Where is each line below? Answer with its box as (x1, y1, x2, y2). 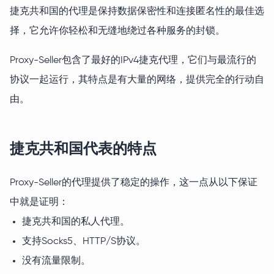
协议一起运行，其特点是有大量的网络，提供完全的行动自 (10, 75, 264, 86)
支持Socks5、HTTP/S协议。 (22, 237, 146, 247)
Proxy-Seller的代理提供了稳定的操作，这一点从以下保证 (10, 178, 257, 188)
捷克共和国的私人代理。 (22, 217, 130, 228)
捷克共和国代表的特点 (10, 139, 157, 158)
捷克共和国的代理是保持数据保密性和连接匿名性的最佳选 (10, 7, 264, 17)
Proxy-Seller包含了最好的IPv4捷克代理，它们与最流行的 (10, 56, 256, 66)
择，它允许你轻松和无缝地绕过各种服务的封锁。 (10, 26, 225, 37)
